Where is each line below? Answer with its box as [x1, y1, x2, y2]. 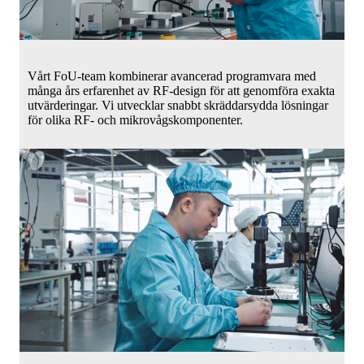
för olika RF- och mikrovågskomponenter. [28, 113, 243, 127]
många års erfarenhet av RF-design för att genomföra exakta [28, 84, 335, 97]
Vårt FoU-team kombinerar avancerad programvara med [28, 69, 316, 83]
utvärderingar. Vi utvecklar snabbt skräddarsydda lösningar [28, 98, 328, 112]
